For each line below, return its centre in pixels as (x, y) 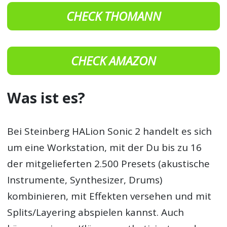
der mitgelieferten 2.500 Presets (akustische (109, 164)
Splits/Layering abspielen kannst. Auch (96, 213)
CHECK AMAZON (113, 61)
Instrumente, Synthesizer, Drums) (85, 180)
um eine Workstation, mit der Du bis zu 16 (105, 148)
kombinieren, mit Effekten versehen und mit (109, 196)
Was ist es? (46, 98)
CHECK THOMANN (113, 16)
